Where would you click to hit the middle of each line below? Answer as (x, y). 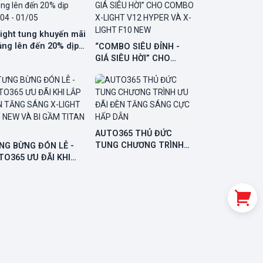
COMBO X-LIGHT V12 (137, 70)
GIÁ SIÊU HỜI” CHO (133, 58)
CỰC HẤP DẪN (124, 168)
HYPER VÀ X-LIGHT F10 (140, 82)
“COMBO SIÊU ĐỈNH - (137, 46)
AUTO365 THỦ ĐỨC (134, 133)
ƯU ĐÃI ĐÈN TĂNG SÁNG (144, 157)
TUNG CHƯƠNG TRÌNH (139, 145)
